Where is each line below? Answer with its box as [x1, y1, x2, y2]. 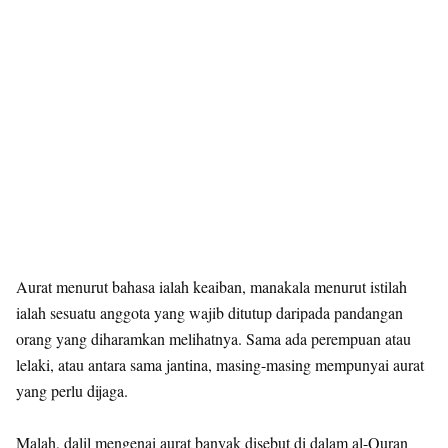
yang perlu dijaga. [16, 380, 128, 401]
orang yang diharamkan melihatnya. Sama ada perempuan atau [16, 328, 411, 349]
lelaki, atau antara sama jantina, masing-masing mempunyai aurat [16, 354, 424, 375]
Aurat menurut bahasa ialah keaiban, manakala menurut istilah [16, 276, 407, 297]
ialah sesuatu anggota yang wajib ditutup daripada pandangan [16, 302, 403, 323]
